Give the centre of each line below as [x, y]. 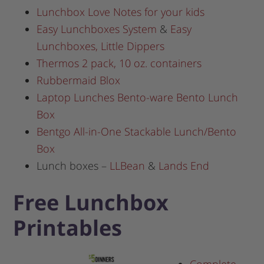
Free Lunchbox [91, 203]
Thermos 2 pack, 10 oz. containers [119, 63]
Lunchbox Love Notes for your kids [121, 12]
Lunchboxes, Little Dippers [101, 46]
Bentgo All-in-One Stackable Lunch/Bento [137, 132]
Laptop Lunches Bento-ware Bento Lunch [138, 98]
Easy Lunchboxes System [97, 29]
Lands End [184, 166]
